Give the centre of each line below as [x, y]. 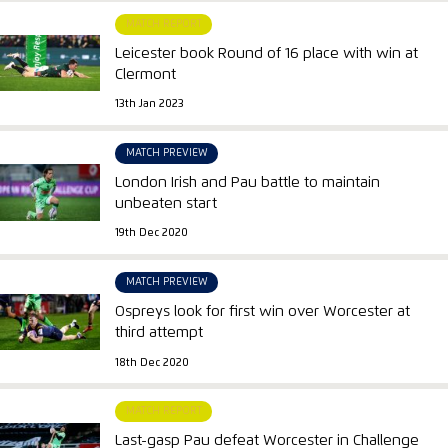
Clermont [146, 74]
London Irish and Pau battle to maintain [248, 182]
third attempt [159, 332]
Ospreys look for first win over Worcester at [263, 311]
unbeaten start [166, 203]
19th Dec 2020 [152, 233]
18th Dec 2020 [152, 362]
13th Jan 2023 [150, 104]
